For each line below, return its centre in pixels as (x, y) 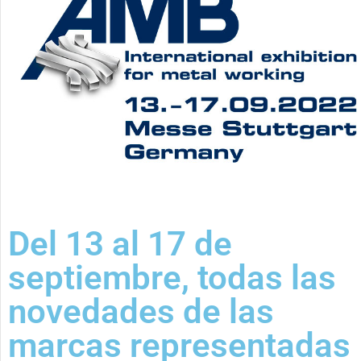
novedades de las (141, 311)
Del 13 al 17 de (120, 243)
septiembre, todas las (172, 277)
